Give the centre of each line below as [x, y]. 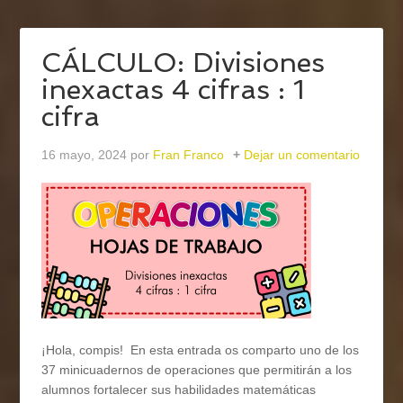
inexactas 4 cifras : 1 [173, 90]
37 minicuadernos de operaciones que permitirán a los [197, 370]
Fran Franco [189, 155]
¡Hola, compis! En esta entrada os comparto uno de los [201, 350]
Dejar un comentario [302, 155]
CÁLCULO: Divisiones [184, 63]
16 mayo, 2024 [85, 155]
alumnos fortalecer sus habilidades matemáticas [179, 390]
